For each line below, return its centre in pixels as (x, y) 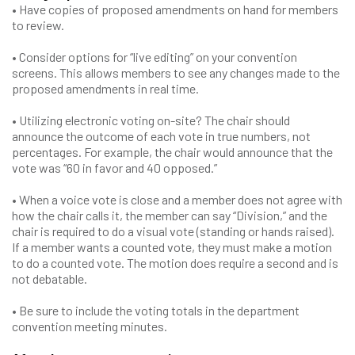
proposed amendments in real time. (105, 88)
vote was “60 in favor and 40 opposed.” (115, 168)
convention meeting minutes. (90, 326)
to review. (38, 25)
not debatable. (51, 279)
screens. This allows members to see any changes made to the (176, 73)
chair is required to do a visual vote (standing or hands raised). (173, 231)
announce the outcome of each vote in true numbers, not (161, 136)
